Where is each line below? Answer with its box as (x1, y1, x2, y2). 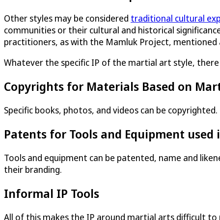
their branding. (4, 163, 62, 175)
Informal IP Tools (4, 185, 99, 201)
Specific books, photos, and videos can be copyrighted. (4, 104, 218, 116)
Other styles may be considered (4, 12, 131, 25)
